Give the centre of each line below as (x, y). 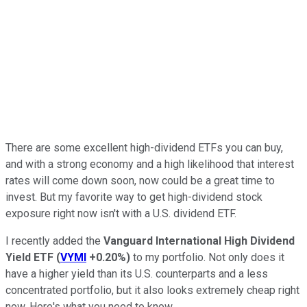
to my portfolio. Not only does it (207, 257)
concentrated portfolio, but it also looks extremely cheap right (152, 290)
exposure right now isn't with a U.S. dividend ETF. (121, 213)
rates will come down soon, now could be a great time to (140, 180)
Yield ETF (29, 257)
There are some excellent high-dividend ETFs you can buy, (144, 147)
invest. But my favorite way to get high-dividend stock (134, 197)
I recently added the (54, 241)
